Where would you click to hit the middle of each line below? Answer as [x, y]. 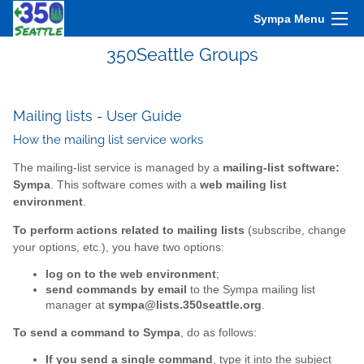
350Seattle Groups [182, 55]
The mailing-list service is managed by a [118, 168]
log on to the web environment [131, 275]
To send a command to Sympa [97, 332]
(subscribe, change [295, 230]
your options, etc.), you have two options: [119, 247]
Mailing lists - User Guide [97, 116]
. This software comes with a [125, 185]
